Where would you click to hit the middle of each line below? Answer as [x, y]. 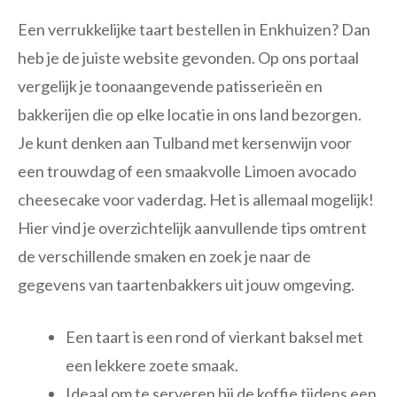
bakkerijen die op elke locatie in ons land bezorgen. [190, 114]
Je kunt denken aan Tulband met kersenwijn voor [185, 142]
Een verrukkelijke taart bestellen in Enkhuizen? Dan [194, 29]
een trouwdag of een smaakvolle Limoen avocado [187, 171]
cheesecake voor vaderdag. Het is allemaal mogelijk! [196, 199]
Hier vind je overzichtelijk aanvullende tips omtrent [192, 227]
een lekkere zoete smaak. [152, 365]
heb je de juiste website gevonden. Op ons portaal [188, 57]
